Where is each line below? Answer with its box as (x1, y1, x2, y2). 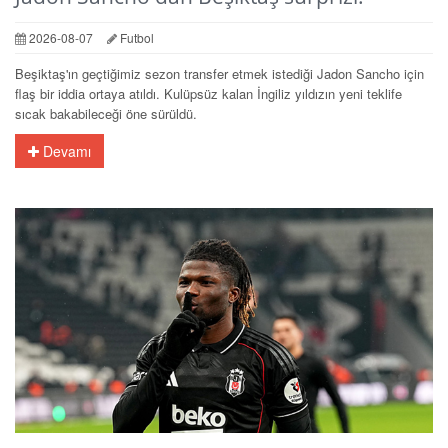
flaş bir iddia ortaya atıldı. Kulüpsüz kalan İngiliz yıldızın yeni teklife (15, 83, 402, 103)
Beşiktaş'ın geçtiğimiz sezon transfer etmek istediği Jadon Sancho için (15, 63, 424, 83)
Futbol (117, 28, 154, 46)
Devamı (39, 140, 91, 161)
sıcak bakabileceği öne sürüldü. (15, 103, 197, 123)
